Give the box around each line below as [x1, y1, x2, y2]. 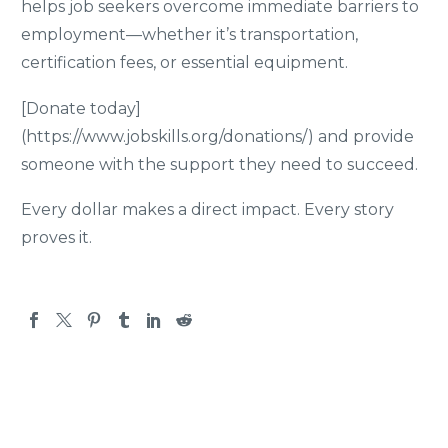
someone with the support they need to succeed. [21, 154, 418, 174]
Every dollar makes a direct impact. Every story [21, 200, 394, 220]
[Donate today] [21, 98, 141, 118]
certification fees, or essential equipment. [21, 53, 348, 73]
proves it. [21, 228, 92, 248]
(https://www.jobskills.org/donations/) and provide [21, 126, 414, 146]
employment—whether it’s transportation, [21, 25, 358, 45]
